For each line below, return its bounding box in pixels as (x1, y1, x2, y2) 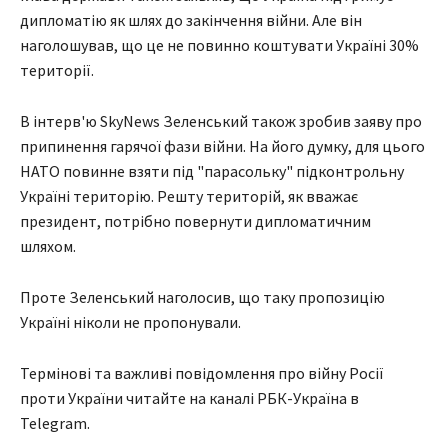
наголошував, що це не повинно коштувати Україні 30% (20, 34, 419, 55)
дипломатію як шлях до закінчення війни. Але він (20, 9, 362, 30)
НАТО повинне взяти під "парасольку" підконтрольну (20, 160, 404, 181)
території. (20, 59, 94, 80)
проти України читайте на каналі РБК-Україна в (20, 387, 359, 408)
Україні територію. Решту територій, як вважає (20, 185, 358, 206)
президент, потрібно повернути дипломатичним (20, 210, 371, 231)
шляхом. (20, 235, 76, 256)
